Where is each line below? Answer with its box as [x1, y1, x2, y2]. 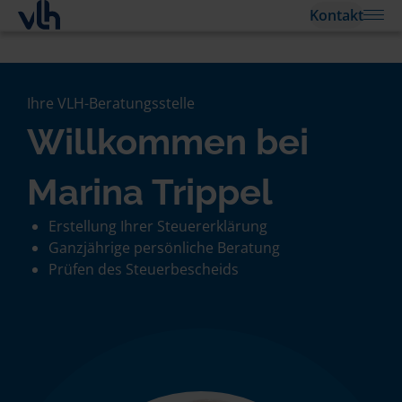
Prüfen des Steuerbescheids [48, 259, 239, 279]
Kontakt [310, 4, 363, 25]
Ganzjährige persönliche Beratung [48, 238, 280, 258]
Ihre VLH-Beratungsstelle [27, 93, 195, 113]
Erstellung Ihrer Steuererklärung [48, 216, 267, 236]
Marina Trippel [27, 170, 273, 213]
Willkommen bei [27, 120, 309, 162]
